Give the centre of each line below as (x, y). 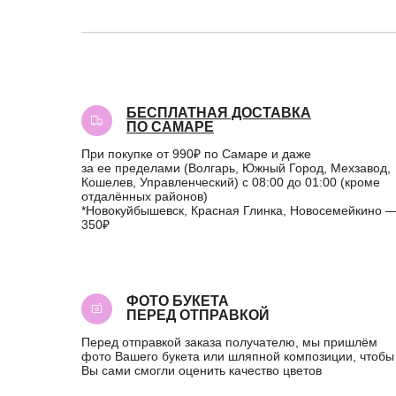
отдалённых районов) (145, 196)
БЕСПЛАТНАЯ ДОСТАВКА (219, 113)
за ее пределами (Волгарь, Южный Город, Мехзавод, (236, 168)
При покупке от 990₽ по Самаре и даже (196, 154)
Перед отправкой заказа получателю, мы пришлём (229, 342)
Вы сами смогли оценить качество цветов (202, 370)
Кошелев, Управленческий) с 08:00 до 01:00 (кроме (231, 182)
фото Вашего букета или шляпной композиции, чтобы (238, 356)
